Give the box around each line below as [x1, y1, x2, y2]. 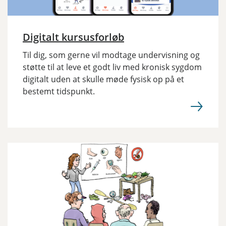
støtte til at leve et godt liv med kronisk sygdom [23, 62, 202, 73]
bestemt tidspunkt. [23, 86, 95, 97]
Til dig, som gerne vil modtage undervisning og [23, 49, 200, 61]
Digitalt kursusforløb [23, 30, 124, 44]
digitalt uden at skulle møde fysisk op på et [23, 74, 184, 85]
